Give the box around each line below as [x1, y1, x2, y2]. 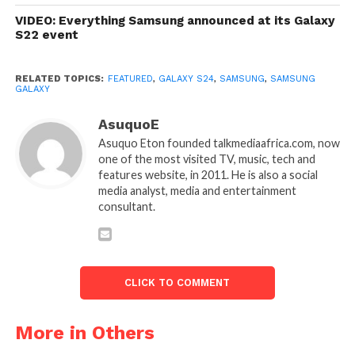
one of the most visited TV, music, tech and [97, 151, 315, 166]
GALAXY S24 [158, 73, 214, 84]
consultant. [97, 199, 155, 213]
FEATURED [107, 73, 153, 84]
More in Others [14, 321, 155, 344]
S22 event [14, 27, 78, 42]
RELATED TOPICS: [14, 73, 104, 84]
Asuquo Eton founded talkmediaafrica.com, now [97, 136, 340, 150]
